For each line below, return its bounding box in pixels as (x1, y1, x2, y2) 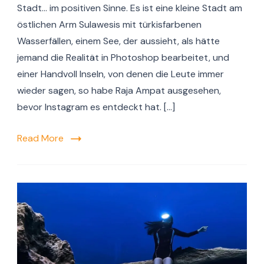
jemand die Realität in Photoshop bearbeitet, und (17, 51, 229, 64)
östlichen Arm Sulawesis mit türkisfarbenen (17, 18, 202, 31)
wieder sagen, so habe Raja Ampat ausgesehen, (17, 84, 221, 97)
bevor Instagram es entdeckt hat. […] (17, 101, 175, 114)
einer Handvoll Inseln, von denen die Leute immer (17, 68, 224, 81)
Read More (17, 132, 64, 145)
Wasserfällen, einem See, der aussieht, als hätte (17, 35, 220, 48)
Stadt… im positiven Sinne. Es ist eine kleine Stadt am (17, 2, 242, 15)
